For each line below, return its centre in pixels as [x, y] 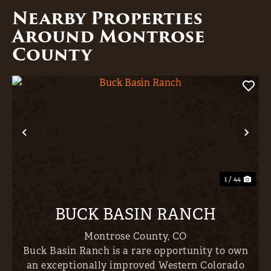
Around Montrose [109, 36]
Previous [54, 142]
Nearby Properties [107, 18]
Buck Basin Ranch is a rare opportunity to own [135, 250]
